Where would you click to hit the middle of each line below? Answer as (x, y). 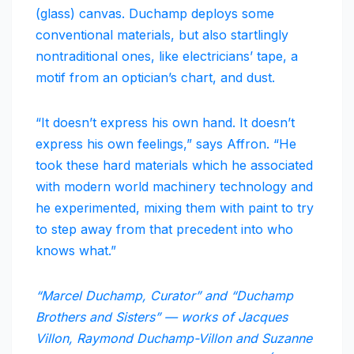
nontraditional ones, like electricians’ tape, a (167, 56)
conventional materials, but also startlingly (162, 35)
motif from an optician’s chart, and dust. (155, 78)
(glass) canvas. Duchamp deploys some (155, 14)
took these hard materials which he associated (174, 166)
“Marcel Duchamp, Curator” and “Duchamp (164, 296)
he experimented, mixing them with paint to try (175, 208)
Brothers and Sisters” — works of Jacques (162, 317)
